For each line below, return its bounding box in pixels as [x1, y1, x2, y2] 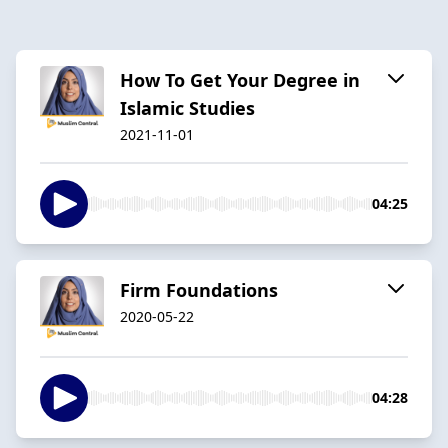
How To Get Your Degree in [120, 67, 360, 92]
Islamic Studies [120, 95, 255, 120]
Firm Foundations [120, 277, 278, 302]
